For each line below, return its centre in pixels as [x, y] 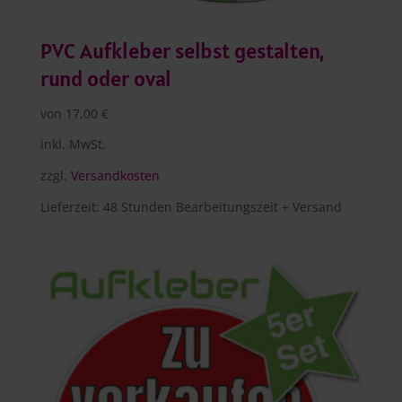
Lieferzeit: [71, 207]
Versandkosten [115, 175]
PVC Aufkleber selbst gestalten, [182, 50]
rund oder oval [105, 78]
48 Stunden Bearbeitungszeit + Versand [222, 207]
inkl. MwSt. [73, 144]
